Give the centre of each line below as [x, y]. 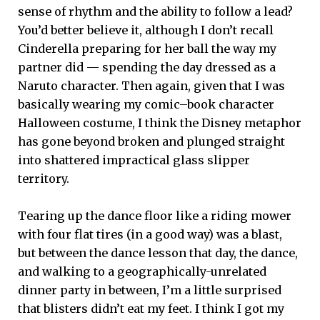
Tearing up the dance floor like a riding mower [155, 215]
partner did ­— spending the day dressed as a [147, 67]
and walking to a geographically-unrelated [142, 271]
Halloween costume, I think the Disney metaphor [160, 122]
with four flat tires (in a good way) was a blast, [150, 234]
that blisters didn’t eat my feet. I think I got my [151, 308]
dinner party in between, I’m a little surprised [150, 290]
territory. [44, 178]
